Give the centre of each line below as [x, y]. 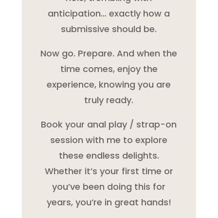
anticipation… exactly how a [109, 13]
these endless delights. [109, 155]
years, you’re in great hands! [109, 202]
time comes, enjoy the [109, 69]
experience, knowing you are [109, 84]
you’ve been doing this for [109, 186]
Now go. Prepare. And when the [109, 53]
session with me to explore [109, 140]
